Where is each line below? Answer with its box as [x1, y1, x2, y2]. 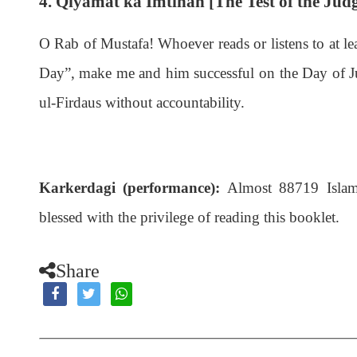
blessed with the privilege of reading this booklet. [38, 208, 339, 226]
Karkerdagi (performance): [38, 178, 221, 196]
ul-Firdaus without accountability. [38, 93, 245, 111]
